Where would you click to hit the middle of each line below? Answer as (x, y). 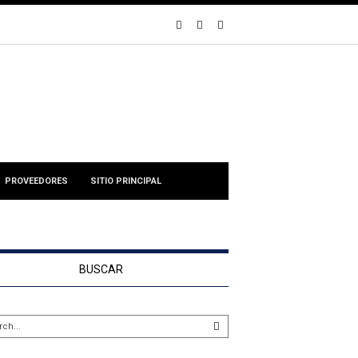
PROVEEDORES (36, 181)
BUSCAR (101, 269)
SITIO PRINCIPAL (126, 181)
